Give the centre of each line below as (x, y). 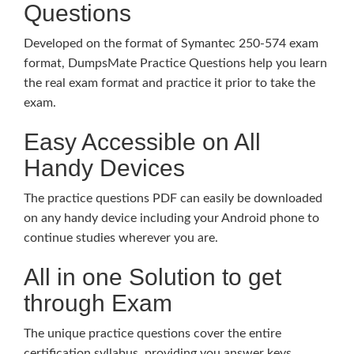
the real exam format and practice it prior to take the (169, 83)
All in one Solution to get (153, 277)
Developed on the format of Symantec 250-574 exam (171, 43)
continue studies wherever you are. (121, 238)
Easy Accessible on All (142, 142)
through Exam (98, 303)
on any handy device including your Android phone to (171, 218)
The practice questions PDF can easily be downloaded (173, 198)
